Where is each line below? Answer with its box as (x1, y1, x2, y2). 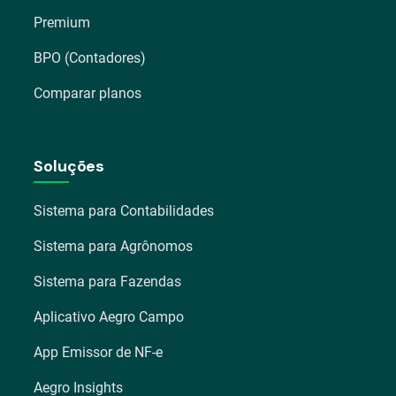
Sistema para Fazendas (34, 272, 182, 290)
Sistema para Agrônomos (34, 237, 194, 255)
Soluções (34, 155, 104, 177)
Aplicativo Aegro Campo (34, 308, 185, 325)
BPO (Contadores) (34, 49, 147, 66)
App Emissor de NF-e (34, 343, 164, 361)
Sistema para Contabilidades (34, 202, 215, 219)
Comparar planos (34, 84, 142, 102)
